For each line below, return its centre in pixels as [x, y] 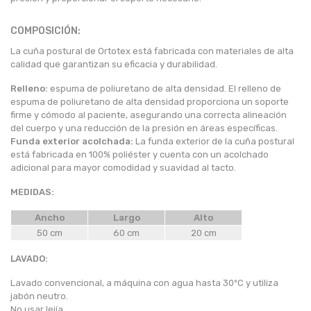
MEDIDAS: [32, 192]
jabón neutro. [39, 296]
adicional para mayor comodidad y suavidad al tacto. [124, 168]
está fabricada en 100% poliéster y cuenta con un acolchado [140, 155]
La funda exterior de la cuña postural [214, 142]
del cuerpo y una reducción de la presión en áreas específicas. [144, 128]
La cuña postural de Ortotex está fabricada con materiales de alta [152, 51]
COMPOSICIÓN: [45, 31]
